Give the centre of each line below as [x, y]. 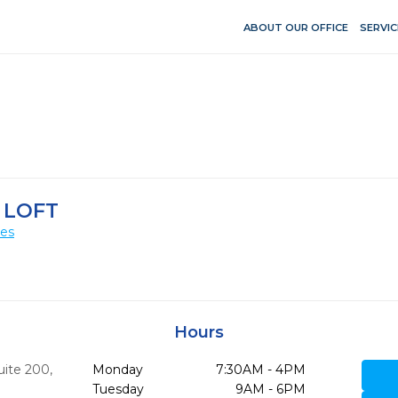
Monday [117, 370]
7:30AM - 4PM [260, 370]
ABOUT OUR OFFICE [296, 27]
